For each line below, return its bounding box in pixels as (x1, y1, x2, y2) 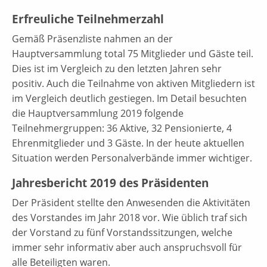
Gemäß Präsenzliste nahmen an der (12, 32, 173, 45)
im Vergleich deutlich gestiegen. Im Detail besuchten (12, 91, 247, 105)
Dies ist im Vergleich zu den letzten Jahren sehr (12, 61, 222, 75)
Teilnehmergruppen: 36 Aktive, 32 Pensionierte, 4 (12, 121, 232, 135)
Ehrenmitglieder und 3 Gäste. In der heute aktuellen (12, 136, 244, 150)
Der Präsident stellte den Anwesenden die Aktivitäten (12, 195, 250, 209)
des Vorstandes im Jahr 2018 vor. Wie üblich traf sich (12, 210, 247, 224)
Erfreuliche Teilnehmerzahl (12, 11, 164, 27)
